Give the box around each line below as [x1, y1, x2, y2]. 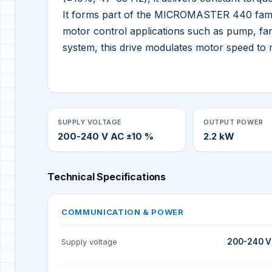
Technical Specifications [47, 171, 166, 183]
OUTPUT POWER [203, 118, 263, 127]
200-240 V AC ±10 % [58, 131, 154, 143]
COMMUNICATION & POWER [61, 207, 184, 217]
